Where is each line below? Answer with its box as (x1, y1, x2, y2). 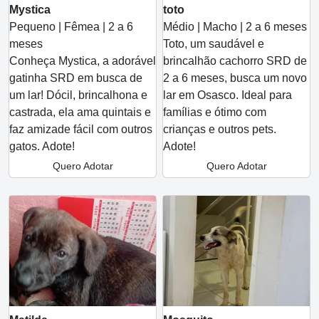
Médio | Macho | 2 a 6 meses (163, 21, 307, 33)
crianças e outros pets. (163, 123, 276, 135)
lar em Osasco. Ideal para (163, 89, 292, 101)
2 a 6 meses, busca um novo (163, 72, 307, 84)
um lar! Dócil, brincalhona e (9, 89, 147, 101)
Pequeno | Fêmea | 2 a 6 (9, 21, 133, 33)
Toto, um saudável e (163, 38, 264, 50)
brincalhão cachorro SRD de (163, 55, 307, 67)
